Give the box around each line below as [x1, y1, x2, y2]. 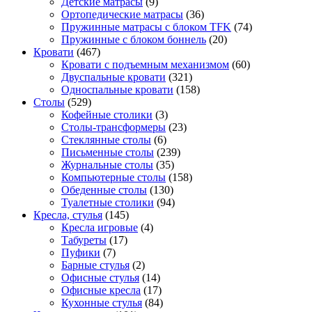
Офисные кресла [61, 284, 141, 297]
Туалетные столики [61, 196, 154, 209]
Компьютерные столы [61, 171, 166, 184]
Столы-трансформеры [61, 121, 166, 134]
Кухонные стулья [61, 297, 142, 309]
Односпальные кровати [61, 84, 173, 96]
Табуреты [61, 234, 107, 247]
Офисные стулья [61, 272, 139, 284]
